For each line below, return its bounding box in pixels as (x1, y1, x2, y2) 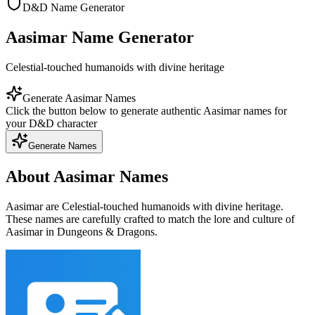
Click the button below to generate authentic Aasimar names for (6, 104, 287, 117)
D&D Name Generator (22, 1, 124, 13)
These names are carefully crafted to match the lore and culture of (6, 212, 295, 225)
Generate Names (28, 140, 97, 151)
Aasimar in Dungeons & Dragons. (6, 225, 157, 238)
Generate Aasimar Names (22, 91, 136, 104)
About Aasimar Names (6, 167, 168, 186)
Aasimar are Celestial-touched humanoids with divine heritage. (6, 200, 283, 212)
